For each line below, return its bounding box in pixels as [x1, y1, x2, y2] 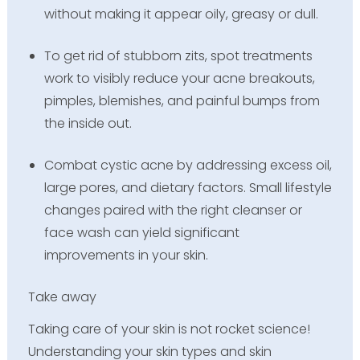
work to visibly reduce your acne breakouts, [43, 69, 315, 88]
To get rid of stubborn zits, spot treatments [43, 47, 313, 66]
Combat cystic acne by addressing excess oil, [43, 156, 332, 175]
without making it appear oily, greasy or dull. [43, 5, 318, 24]
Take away [27, 288, 96, 307]
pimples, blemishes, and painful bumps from [43, 92, 320, 111]
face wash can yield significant [43, 223, 239, 243]
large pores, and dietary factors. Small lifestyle [43, 178, 332, 198]
